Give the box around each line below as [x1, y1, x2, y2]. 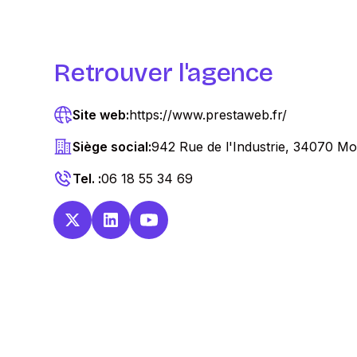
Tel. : [73, 171, 102, 186]
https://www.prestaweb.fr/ [129, 107, 288, 123]
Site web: [73, 107, 130, 123]
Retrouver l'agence [53, 57, 273, 88]
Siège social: [73, 139, 152, 155]
